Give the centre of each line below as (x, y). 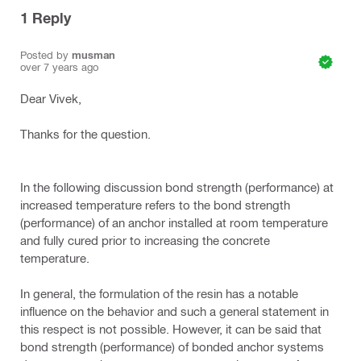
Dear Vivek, (51, 98)
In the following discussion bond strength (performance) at (177, 187)
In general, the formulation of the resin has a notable (159, 293)
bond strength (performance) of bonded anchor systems (172, 346)
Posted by (46, 54)
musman (93, 54)
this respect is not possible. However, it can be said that (171, 329)
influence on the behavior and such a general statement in (174, 311)
